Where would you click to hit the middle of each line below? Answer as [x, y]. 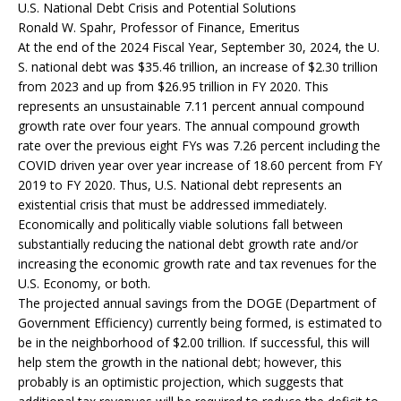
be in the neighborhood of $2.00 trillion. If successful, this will [194, 342]
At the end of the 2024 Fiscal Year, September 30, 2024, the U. [199, 47]
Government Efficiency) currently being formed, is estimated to [200, 322]
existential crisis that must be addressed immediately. [172, 204]
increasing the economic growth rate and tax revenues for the [197, 263]
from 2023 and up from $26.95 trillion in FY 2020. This [173, 86]
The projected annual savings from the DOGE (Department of [197, 303]
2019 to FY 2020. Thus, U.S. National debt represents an [180, 184]
